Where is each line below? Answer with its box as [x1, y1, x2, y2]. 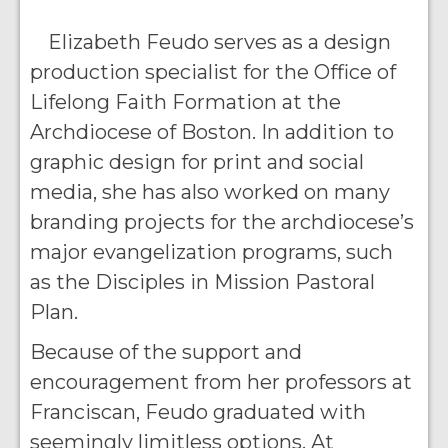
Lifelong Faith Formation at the [30, 90, 341, 114]
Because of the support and [30, 340, 302, 364]
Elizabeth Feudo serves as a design [48, 30, 391, 54]
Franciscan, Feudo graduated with [30, 400, 366, 424]
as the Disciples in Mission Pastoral [30, 270, 375, 294]
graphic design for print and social [30, 150, 364, 174]
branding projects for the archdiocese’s [30, 210, 414, 234]
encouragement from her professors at [30, 370, 412, 394]
